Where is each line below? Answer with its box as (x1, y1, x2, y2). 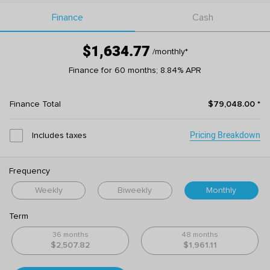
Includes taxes (32, 131, 87, 140)
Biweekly (118, 186, 152, 195)
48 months (181, 231, 218, 239)
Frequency (9, 167, 50, 175)
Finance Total (10, 100, 61, 108)
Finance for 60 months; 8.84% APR (69, 66, 201, 75)
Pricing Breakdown (190, 129, 260, 142)
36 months (52, 231, 89, 239)
